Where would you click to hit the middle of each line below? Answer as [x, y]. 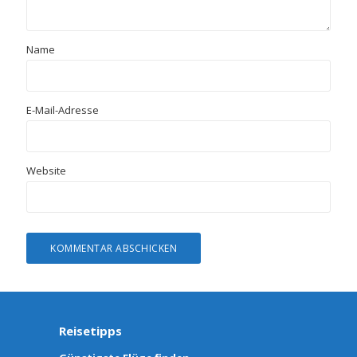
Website [47, 171]
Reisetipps [90, 331]
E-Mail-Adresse [63, 110]
